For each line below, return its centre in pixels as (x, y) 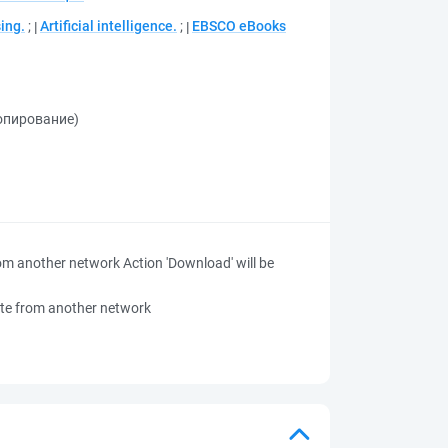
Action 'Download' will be (198, 263)
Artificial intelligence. (108, 26)
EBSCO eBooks (239, 26)
